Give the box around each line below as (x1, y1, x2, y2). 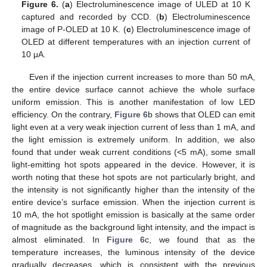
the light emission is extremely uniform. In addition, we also (12, 135, 255, 145)
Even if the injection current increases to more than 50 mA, (29, 72, 255, 82)
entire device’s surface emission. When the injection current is (12, 197, 255, 207)
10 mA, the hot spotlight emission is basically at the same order (12, 210, 255, 220)
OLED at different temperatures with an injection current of (21, 37, 250, 47)
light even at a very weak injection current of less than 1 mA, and (12, 122, 255, 132)
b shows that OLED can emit (148, 110, 255, 120)
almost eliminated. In (12, 235, 107, 245)
